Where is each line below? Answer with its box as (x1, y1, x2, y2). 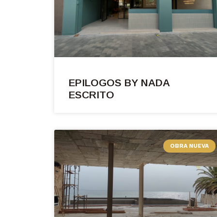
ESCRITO (69, 89, 114, 101)
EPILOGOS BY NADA (69, 77, 170, 89)
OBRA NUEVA (170, 142, 209, 150)
